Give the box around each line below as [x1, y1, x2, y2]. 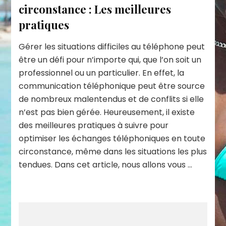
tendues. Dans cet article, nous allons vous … [19, 159, 193, 171]
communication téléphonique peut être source [19, 80, 205, 92]
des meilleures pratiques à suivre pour [19, 120, 169, 132]
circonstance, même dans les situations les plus [19, 146, 207, 158]
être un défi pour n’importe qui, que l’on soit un [19, 54, 202, 66]
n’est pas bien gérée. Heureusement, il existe [19, 106, 195, 119]
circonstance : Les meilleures [19, 2, 172, 17]
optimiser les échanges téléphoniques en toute [19, 133, 206, 145]
